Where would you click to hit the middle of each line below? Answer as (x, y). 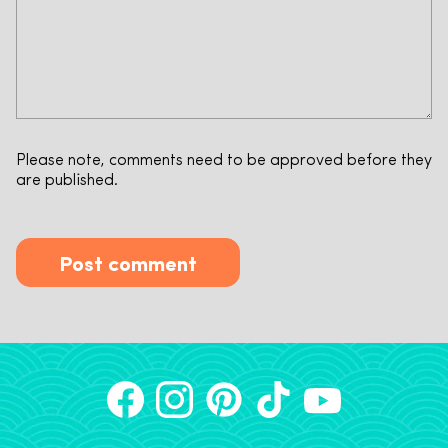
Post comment (128, 262)
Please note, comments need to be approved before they (224, 161)
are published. (67, 181)
